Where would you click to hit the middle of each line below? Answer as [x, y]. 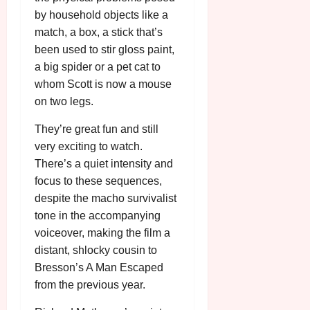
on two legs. [64, 102]
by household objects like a [101, 15]
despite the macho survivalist [106, 199]
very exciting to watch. [89, 147]
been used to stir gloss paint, [104, 50]
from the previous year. [90, 285]
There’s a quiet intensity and [104, 164]
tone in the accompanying [98, 216]
